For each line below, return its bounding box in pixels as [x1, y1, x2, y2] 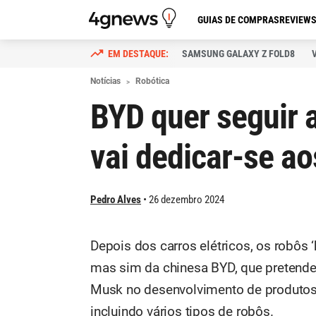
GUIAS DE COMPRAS [197, 14, 279, 25]
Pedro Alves [90, 193, 141, 206]
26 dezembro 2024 [149, 193, 224, 206]
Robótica [135, 76, 169, 86]
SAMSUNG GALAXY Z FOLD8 [182, 48, 295, 59]
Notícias [90, 76, 121, 86]
